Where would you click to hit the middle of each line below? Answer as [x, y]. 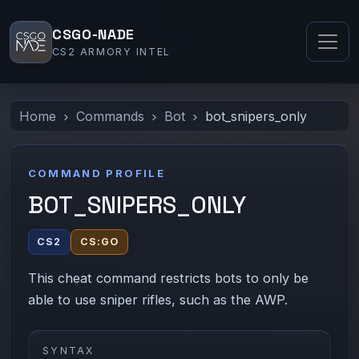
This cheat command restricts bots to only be [168, 278]
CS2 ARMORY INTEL [111, 52]
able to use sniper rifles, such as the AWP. [157, 299]
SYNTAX [69, 350]
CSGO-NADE [93, 35]
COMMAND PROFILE [97, 173]
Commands [111, 116]
